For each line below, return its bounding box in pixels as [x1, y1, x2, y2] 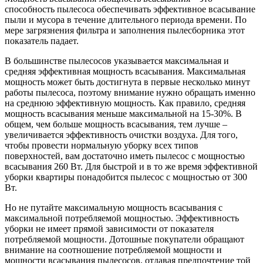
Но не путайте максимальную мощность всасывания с [5, 203, 222, 213]
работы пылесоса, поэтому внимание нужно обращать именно [5, 87, 255, 98]
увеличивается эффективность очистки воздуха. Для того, [5, 130, 238, 140]
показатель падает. [5, 36, 79, 46]
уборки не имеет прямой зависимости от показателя [5, 224, 214, 234]
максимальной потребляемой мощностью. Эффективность [5, 213, 239, 224]
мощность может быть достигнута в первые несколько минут [5, 77, 250, 87]
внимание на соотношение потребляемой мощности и [5, 245, 222, 255]
